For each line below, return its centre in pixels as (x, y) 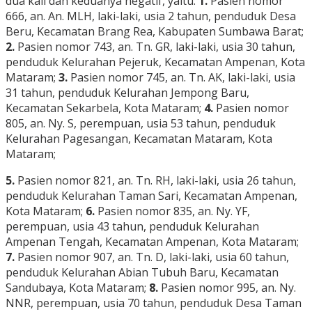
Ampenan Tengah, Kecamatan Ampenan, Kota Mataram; (152, 242)
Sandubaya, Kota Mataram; (77, 288)
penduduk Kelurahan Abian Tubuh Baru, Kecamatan (142, 273)
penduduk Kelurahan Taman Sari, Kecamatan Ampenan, (151, 196)
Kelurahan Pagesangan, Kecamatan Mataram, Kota (139, 139)
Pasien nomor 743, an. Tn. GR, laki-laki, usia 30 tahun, (155, 47)
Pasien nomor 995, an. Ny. (227, 288)
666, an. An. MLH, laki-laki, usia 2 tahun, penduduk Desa (151, 16)
